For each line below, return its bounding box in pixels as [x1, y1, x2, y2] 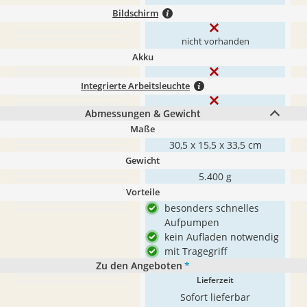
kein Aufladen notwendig [164, 230, 279, 243]
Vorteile [125, 186, 160, 198]
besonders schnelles [164, 201, 259, 214]
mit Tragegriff [164, 245, 228, 258]
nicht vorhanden [181, 36, 249, 47]
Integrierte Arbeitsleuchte [81, 79, 190, 92]
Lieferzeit [197, 274, 234, 286]
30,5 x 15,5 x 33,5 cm [169, 138, 262, 151]
